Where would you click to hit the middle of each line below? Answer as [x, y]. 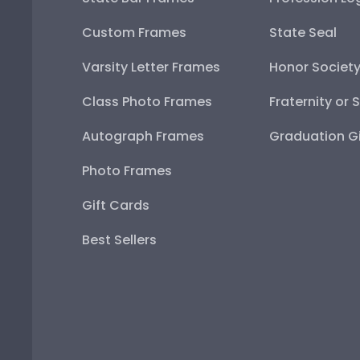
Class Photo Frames [147, 102]
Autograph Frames [143, 137]
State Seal [303, 33]
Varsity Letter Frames [151, 67]
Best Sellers [119, 240]
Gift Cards [116, 206]
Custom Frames [134, 33]
